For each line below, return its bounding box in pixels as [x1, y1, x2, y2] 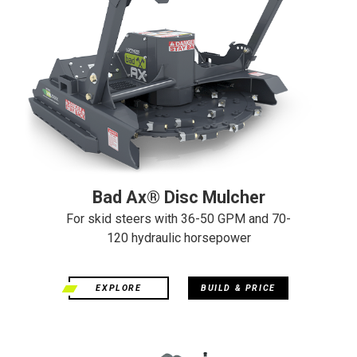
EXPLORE [96, 283, 142, 293]
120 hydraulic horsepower [106, 230, 251, 245]
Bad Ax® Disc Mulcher [92, 187, 265, 207]
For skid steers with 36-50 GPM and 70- [66, 211, 291, 226]
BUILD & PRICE [201, 283, 276, 293]
